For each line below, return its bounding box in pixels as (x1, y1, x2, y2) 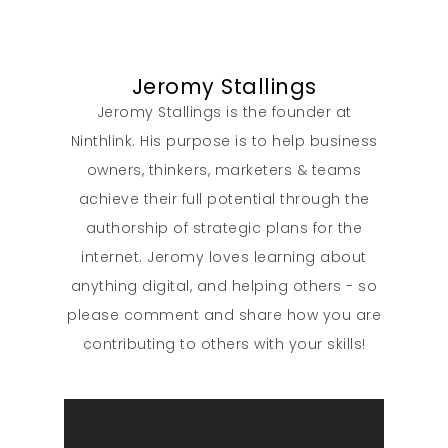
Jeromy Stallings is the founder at (96, 101, 352, 122)
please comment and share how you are (67, 304, 381, 325)
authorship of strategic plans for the (85, 217, 363, 238)
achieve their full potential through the (78, 188, 370, 209)
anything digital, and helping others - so (70, 275, 378, 296)
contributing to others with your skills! (82, 333, 366, 354)
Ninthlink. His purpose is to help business (70, 130, 378, 151)
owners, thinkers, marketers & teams (86, 159, 362, 180)
